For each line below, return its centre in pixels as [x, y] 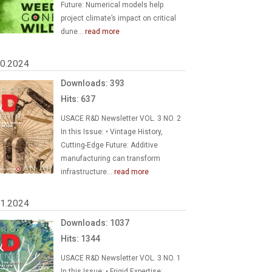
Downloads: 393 [93, 83]
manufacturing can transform [111, 158]
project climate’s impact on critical [119, 18]
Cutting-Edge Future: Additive [110, 145]
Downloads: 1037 [95, 223]
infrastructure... [88, 172]
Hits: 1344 [81, 239]
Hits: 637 [78, 99]
